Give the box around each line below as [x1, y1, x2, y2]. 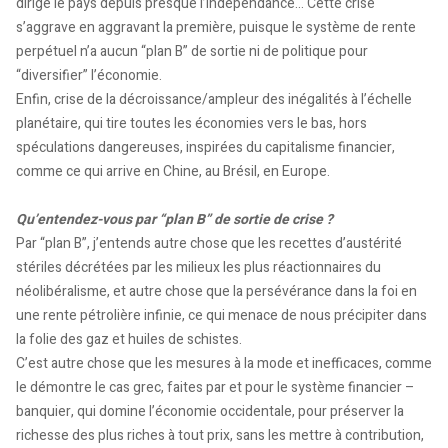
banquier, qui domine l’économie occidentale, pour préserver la [16, 400, 404, 422]
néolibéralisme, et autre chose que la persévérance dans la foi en [16, 280, 417, 302]
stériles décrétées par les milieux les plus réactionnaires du [16, 256, 381, 278]
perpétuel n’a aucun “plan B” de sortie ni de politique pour [16, 40, 368, 62]
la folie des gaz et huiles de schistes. [16, 328, 242, 350]
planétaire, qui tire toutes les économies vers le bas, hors [16, 112, 367, 134]
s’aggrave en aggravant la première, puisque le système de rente [16, 16, 416, 38]
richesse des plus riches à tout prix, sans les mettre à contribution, [16, 424, 424, 446]
